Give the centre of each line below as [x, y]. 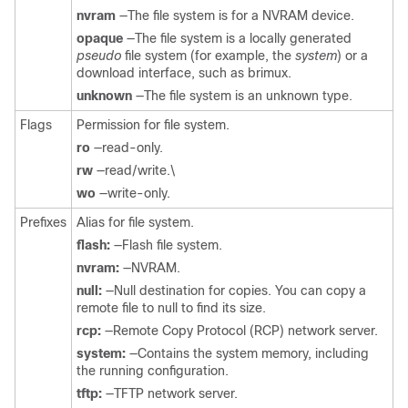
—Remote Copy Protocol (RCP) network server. [240, 331]
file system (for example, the [208, 56]
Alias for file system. [135, 222]
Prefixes [43, 222]
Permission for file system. [153, 125]
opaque [100, 38]
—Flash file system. [166, 245]
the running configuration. [153, 371]
